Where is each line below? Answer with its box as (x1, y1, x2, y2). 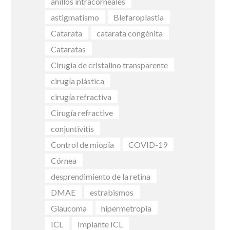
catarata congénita (97, 28, 163, 38)
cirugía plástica (51, 75, 105, 86)
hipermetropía (101, 203, 152, 213)
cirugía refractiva (51, 91, 112, 102)
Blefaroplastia (113, 12, 164, 22)
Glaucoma (51, 203, 87, 213)
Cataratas (51, 44, 86, 54)
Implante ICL (78, 219, 123, 229)
